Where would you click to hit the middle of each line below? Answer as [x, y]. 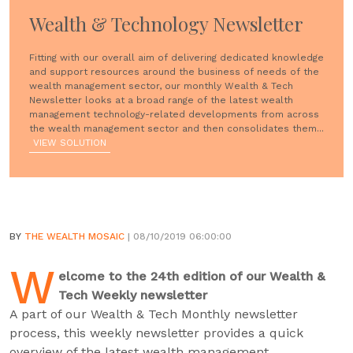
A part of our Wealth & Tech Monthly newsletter [154, 314]
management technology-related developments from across [174, 114]
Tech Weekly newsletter [133, 295]
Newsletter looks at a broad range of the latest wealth [161, 100]
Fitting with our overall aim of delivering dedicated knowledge [176, 58]
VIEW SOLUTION [70, 143]
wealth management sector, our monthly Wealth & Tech [161, 86]
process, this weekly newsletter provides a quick [156, 333]
